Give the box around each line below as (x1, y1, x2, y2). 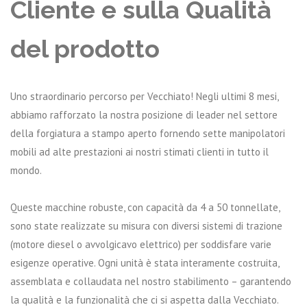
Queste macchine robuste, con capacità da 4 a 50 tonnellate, (10, 201, 280, 214)
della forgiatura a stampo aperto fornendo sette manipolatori (10, 127, 285, 140)
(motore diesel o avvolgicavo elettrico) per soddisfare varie (10, 238, 271, 251)
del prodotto (10, 34, 160, 63)
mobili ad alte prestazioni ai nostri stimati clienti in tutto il (10, 145, 269, 158)
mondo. (10, 164, 42, 177)
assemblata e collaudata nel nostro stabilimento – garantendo (10, 275, 291, 288)
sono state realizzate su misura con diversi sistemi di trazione (10, 219, 282, 232)
